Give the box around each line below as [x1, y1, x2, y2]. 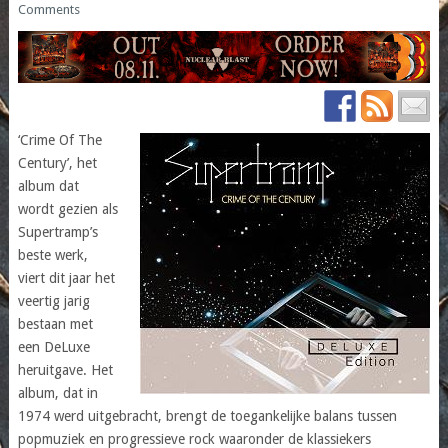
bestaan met [17, 315, 93, 332]
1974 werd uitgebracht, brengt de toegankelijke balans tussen [17, 407, 397, 424]
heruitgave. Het [17, 361, 113, 378]
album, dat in [17, 384, 98, 401]
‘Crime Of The [17, 131, 102, 148]
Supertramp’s [17, 223, 98, 240]
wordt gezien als [17, 200, 118, 217]
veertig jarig [17, 292, 90, 309]
